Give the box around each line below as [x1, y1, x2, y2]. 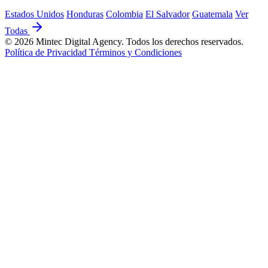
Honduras [66, 9, 103, 19]
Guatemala [192, 9, 233, 19]
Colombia [106, 9, 143, 19]
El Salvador [145, 9, 190, 19]
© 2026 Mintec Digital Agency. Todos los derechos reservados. [5, 36, 243, 47]
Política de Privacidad [5, 47, 89, 57]
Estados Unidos [5, 9, 64, 19]
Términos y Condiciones [89, 47, 182, 57]
